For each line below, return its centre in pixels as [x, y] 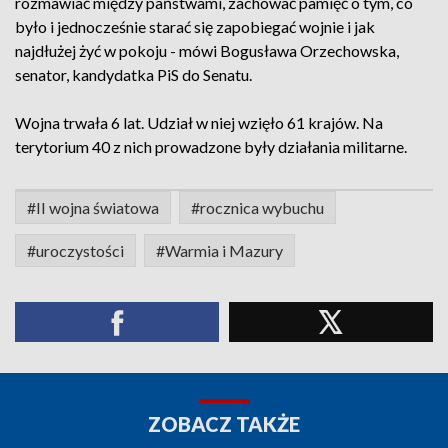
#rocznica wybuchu [257, 207]
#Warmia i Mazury [219, 250]
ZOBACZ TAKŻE [224, 424]
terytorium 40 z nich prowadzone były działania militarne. [211, 146]
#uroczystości [75, 250]
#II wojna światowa [93, 207]
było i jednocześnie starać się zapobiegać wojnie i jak [195, 26]
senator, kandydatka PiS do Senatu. [133, 74]
